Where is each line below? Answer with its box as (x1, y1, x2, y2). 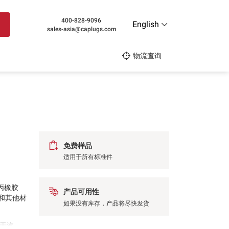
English (132, 19, 159, 29)
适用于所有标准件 (63, 153, 112, 161)
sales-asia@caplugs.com (47, 25, 116, 33)
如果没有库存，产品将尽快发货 (63, 199, 149, 207)
